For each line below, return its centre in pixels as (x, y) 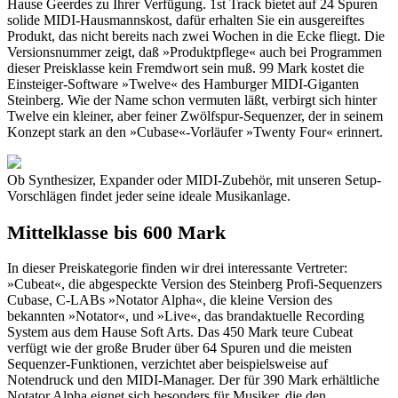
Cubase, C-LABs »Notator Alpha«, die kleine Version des (170, 300)
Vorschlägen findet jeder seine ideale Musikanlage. (149, 196)
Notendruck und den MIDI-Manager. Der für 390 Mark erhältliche (193, 380)
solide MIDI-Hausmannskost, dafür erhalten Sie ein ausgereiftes (186, 20)
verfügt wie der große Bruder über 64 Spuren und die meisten (179, 348)
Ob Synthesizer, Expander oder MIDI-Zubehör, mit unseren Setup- (194, 180)
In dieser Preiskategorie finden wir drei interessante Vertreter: (177, 268)
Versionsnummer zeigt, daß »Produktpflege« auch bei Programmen (195, 52)
